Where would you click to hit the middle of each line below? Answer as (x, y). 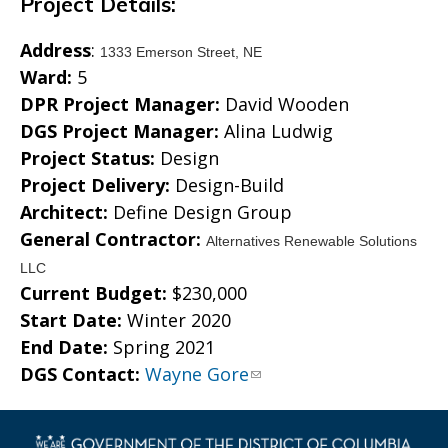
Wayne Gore (197, 374)
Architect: (66, 212)
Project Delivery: (97, 185)
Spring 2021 (164, 347)
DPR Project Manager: (122, 104)
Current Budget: (96, 293)
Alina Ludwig (276, 131)
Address (55, 50)
